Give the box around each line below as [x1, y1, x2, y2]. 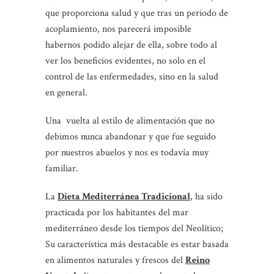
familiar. [45, 161, 78, 175]
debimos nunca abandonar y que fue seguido [45, 130, 216, 143]
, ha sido [190, 190, 223, 203]
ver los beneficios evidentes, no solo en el [45, 54, 206, 67]
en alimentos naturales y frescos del [45, 253, 185, 267]
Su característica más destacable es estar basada [45, 237, 229, 251]
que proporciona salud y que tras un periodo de [45, 6, 228, 20]
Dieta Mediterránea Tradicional [57, 190, 190, 203]
